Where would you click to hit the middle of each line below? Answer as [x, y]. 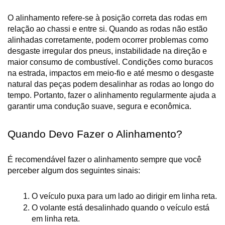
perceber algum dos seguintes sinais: [74, 171]
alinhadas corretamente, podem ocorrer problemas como [108, 40]
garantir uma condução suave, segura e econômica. [99, 106]
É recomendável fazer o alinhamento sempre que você [104, 160]
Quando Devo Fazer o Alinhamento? [95, 134]
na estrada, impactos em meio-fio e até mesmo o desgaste [111, 73]
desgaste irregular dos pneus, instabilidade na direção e [107, 51]
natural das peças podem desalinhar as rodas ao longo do [111, 84]
